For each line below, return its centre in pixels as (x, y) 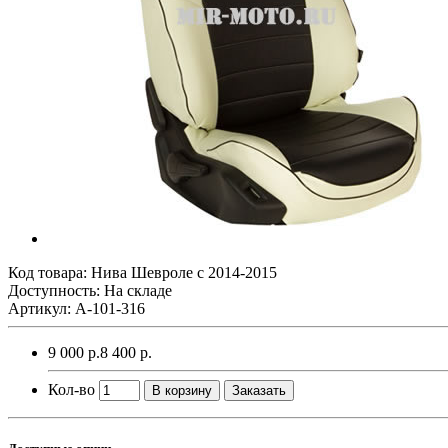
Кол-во (71, 389)
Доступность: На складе (90, 290)
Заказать (259, 390)
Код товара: (49, 272)
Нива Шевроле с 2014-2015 (184, 272)
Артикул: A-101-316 (76, 308)
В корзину (182, 390)
